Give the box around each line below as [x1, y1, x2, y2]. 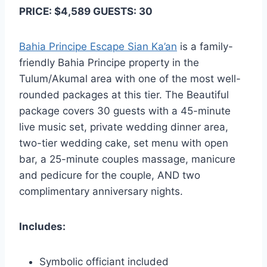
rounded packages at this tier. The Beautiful [19, 89, 229, 101]
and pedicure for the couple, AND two [19, 169, 200, 182]
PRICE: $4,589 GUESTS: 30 [19, 5, 153, 18]
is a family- [177, 41, 233, 53]
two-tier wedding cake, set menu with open [19, 137, 228, 150]
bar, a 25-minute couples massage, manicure [19, 153, 235, 166]
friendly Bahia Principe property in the [19, 57, 199, 69]
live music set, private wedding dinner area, [19, 121, 228, 133]
